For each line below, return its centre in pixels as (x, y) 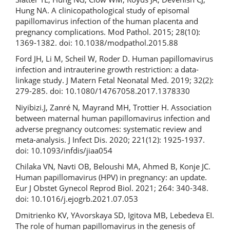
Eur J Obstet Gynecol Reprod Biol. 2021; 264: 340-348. (112, 188)
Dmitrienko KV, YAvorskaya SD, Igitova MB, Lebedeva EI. (115, 215)
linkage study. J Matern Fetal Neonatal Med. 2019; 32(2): (114, 80)
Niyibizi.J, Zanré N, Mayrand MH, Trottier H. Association (113, 107)
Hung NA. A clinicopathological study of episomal (102, 10)
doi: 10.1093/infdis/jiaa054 (64, 150)
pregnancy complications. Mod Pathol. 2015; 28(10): (108, 32)
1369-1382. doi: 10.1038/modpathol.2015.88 (97, 42)
